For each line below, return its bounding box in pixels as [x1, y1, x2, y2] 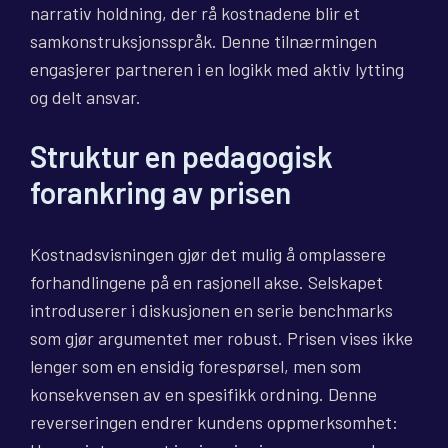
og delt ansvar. [30, 86, 141, 109]
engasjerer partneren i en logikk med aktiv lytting [30, 58, 404, 81]
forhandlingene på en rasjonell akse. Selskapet [30, 271, 383, 294]
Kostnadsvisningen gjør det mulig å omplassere [30, 243, 386, 266]
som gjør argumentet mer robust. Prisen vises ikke [30, 327, 413, 350]
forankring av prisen [30, 174, 291, 211]
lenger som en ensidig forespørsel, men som [30, 355, 361, 378]
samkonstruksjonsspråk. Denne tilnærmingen [30, 30, 377, 53]
